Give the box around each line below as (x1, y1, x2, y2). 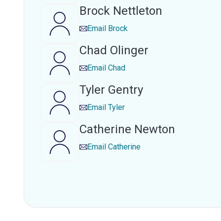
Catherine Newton (79, 122, 175, 136)
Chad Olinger (79, 43, 148, 57)
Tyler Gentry (79, 83, 143, 97)
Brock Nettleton (79, 4, 162, 18)
